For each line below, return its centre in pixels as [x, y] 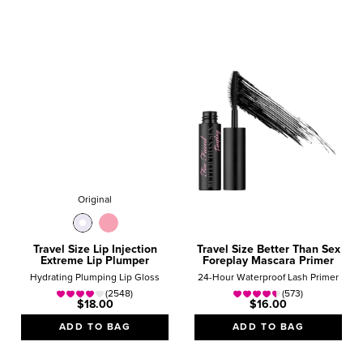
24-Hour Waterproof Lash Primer [268, 278]
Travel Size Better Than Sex [268, 249]
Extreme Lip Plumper [95, 261]
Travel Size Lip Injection [95, 249]
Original [95, 200]
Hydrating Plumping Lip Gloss [95, 278]
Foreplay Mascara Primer [268, 261]
